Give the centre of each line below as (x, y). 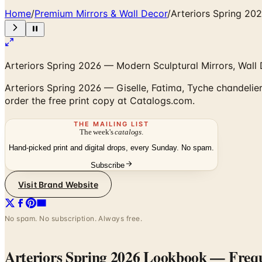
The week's (97, 132)
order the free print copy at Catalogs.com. (100, 100)
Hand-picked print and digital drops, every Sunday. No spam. (111, 148)
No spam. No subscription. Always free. (74, 219)
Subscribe (107, 166)
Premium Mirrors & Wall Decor (101, 13)
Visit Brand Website (58, 184)
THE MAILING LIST (111, 124)
